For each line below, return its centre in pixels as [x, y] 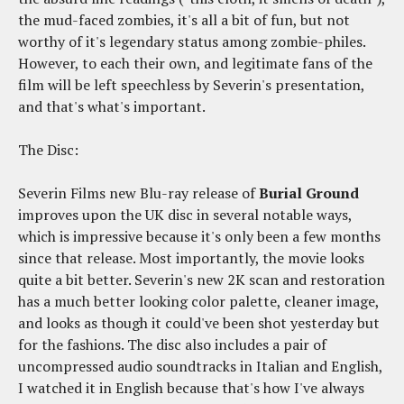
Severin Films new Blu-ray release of [138, 193]
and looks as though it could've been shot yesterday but [199, 323]
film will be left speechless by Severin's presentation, [191, 85]
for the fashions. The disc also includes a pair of [172, 345]
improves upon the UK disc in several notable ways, [185, 215]
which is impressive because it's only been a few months [199, 237]
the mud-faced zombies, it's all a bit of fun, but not [184, 20]
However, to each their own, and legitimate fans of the [195, 64]
